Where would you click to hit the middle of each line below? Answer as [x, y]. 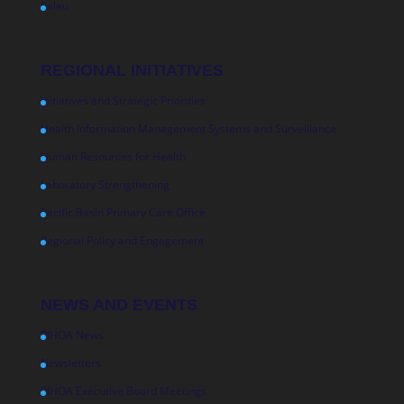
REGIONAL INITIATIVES [132, 71]
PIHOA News [72, 335]
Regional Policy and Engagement [122, 241]
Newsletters [70, 363]
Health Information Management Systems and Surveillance [188, 129]
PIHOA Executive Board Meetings [123, 391]
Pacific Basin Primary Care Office [123, 213]
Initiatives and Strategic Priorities [123, 101]
